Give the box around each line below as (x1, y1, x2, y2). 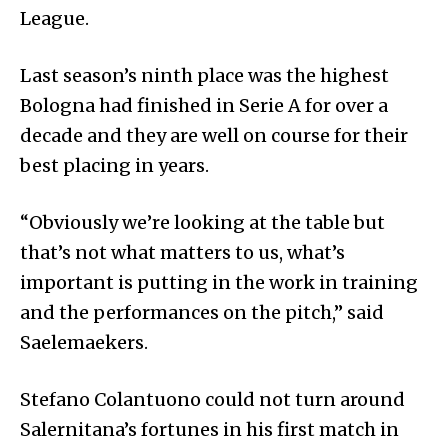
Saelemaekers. (20, 331, 148, 355)
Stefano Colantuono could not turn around (20, 388, 405, 412)
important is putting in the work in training (20, 271, 418, 295)
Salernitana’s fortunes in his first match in (20, 418, 399, 442)
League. (20, 7, 89, 31)
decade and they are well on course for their (20, 124, 408, 148)
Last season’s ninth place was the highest (20, 64, 389, 88)
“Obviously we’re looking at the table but (20, 211, 385, 235)
